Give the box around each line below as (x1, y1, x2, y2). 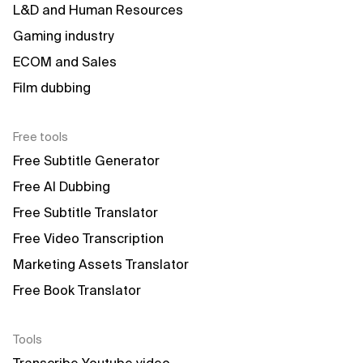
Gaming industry (13, 28, 113, 43)
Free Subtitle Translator (13, 205, 158, 220)
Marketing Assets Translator (13, 257, 189, 271)
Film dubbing (13, 80, 91, 95)
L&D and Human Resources (13, 2, 183, 17)
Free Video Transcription (13, 231, 164, 246)
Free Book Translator (13, 283, 141, 297)
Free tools (13, 130, 68, 143)
